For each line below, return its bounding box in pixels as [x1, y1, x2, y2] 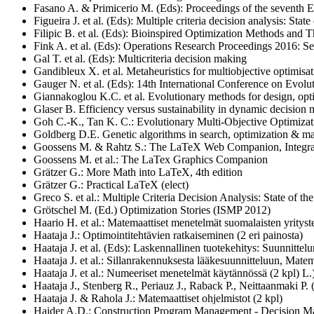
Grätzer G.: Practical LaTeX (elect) [34, 178, 189, 191]
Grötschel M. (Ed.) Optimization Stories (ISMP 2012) [34, 203, 271, 216]
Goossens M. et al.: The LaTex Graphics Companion [34, 153, 268, 165]
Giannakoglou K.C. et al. [34, 90, 148, 102]
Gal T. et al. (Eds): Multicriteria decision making [34, 52, 247, 64]
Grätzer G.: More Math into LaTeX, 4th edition [34, 165, 243, 178]
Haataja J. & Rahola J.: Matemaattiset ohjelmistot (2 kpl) [34, 292, 282, 304]
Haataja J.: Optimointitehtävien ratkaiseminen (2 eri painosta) [34, 228, 303, 241]
